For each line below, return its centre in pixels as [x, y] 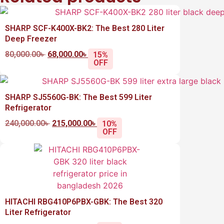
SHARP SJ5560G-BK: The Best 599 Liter [78, 97]
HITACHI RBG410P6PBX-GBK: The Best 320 [84, 202]
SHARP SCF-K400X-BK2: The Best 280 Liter [85, 28]
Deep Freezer [31, 38]
